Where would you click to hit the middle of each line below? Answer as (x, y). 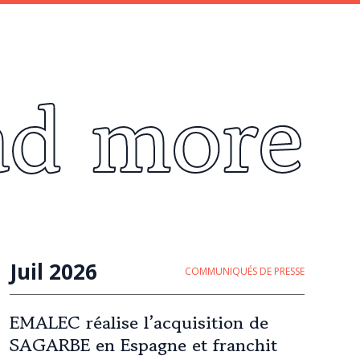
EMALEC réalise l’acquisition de (139, 322)
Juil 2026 (53, 272)
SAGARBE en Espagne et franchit (143, 345)
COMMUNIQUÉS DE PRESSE (244, 271)
